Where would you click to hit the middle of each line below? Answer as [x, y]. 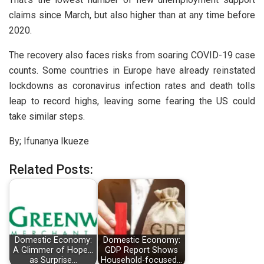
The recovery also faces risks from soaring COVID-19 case [132, 55]
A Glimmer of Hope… [53, 250]
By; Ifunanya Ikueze [49, 141]
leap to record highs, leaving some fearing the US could [132, 101]
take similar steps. [47, 116]
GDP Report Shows [141, 250]
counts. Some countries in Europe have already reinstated [132, 70]
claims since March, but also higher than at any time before [132, 15]
